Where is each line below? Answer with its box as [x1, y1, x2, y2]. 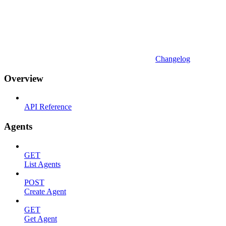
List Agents [24, 159, 61, 168]
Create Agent [24, 187, 66, 196]
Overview [4, 73, 43, 84]
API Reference [24, 102, 72, 111]
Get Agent [24, 214, 57, 223]
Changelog [155, 54, 190, 63]
